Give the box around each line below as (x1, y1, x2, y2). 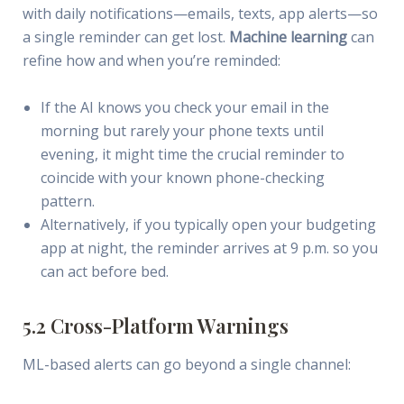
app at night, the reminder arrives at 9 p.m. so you (40, 237, 378, 258)
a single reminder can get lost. (22, 27, 229, 48)
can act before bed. (40, 261, 169, 281)
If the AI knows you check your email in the (40, 96, 329, 117)
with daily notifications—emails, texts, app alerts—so (22, 4, 378, 24)
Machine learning (228, 27, 347, 48)
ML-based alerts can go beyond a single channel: (22, 354, 351, 375)
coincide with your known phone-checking (40, 167, 325, 188)
